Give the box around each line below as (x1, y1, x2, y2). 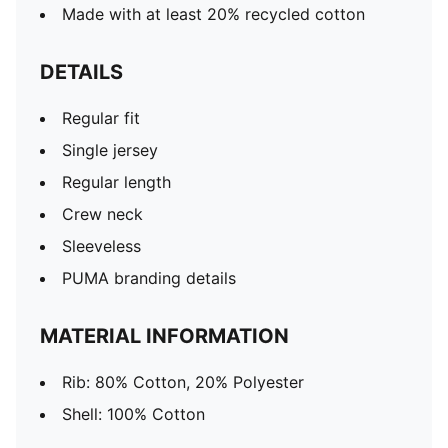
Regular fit (62, 108, 140, 128)
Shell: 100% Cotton (62, 404, 205, 424)
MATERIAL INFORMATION (40, 324, 289, 348)
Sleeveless (62, 236, 141, 256)
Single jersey (62, 140, 158, 160)
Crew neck (62, 204, 143, 224)
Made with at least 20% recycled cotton (62, 4, 365, 24)
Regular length (62, 172, 171, 192)
